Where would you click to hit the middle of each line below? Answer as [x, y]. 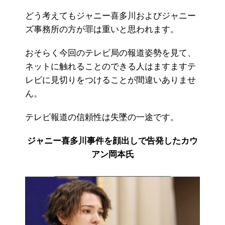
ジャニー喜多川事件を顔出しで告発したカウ [113, 141]
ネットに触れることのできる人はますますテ [110, 66]
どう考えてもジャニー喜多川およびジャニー [110, 16]
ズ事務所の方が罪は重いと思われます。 [102, 29]
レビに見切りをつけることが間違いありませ [110, 80]
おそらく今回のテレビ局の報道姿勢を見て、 [110, 53]
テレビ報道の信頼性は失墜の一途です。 [102, 117]
